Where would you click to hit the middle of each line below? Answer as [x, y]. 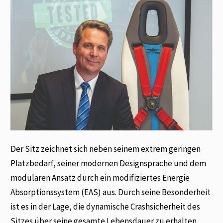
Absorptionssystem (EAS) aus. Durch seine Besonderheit [111, 192]
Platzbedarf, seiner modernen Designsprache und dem [109, 164]
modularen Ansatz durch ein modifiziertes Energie [100, 178]
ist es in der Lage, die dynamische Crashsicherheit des [106, 207]
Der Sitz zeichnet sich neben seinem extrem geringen [106, 149]
